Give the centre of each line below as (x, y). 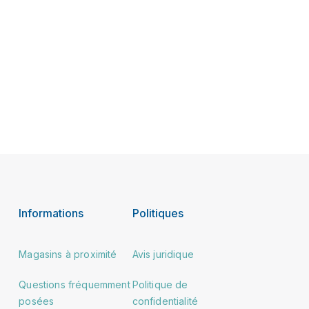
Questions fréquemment (74, 285)
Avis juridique (163, 254)
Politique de (160, 285)
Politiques (158, 213)
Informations (51, 213)
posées (37, 301)
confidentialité (165, 301)
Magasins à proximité (68, 254)
